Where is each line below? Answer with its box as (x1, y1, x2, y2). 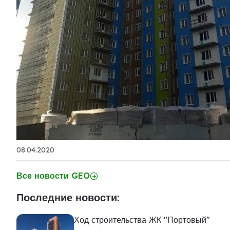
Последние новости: (16, 191, 120, 204)
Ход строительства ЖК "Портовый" (74, 215, 210, 225)
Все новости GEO (16, 170, 90, 181)
